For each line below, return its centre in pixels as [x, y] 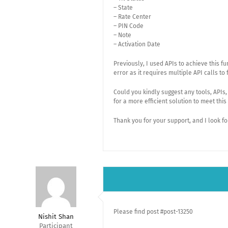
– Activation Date [137, 44]
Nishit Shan [56, 217]
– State [123, 8]
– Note [122, 35]
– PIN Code [129, 26]
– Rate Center [132, 17]
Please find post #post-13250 [153, 212]
